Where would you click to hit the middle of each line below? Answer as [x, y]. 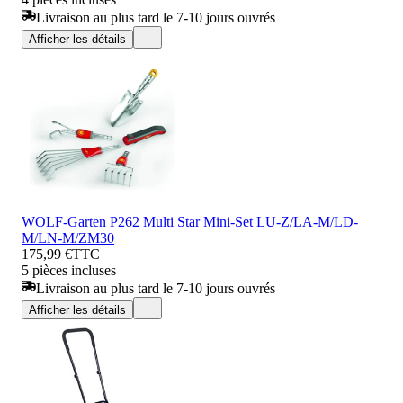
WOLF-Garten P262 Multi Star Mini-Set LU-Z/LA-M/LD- [190, 221]
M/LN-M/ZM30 [68, 237]
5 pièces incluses [69, 270]
